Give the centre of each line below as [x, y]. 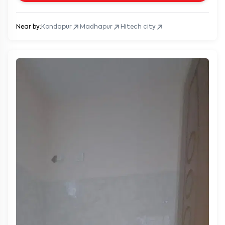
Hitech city [138, 27]
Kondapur [57, 27]
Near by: [29, 27]
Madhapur [96, 27]
